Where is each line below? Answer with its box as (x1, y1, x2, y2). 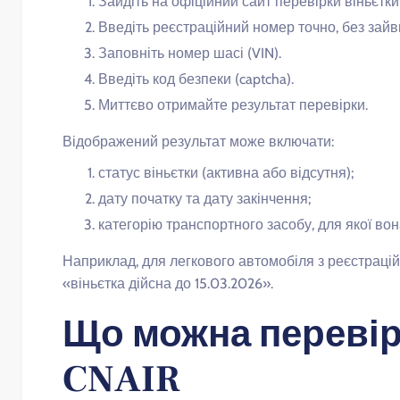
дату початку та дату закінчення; (98, 190, 311, 208)
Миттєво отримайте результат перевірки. (98, 96, 368, 114)
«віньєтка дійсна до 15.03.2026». (62, 275, 273, 293)
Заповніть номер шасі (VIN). (98, 45, 281, 62)
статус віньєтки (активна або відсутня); (98, 164, 354, 182)
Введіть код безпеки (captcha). (98, 71, 294, 88)
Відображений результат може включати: (62, 133, 334, 151)
